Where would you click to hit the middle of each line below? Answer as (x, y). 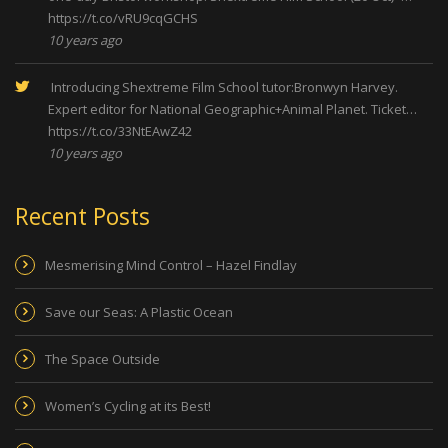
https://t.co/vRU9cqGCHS (123, 18)
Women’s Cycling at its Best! (128, 406)
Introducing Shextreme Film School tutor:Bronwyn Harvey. (223, 87)
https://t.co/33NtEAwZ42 (120, 131)
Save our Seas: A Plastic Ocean (139, 312)
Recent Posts (82, 216)
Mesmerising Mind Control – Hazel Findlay (171, 265)
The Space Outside (102, 359)
